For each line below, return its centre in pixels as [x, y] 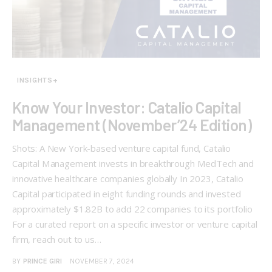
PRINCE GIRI [42, 261]
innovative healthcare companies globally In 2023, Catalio [128, 178]
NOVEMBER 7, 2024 [102, 261]
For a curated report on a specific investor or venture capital [135, 224]
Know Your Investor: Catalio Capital [127, 107]
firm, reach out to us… [57, 239]
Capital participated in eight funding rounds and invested [127, 194]
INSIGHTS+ [38, 80]
